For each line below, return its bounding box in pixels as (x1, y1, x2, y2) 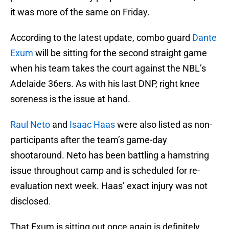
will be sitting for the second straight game (33, 48, 207, 59)
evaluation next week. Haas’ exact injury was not (10, 180, 208, 192)
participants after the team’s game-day (10, 134, 167, 146)
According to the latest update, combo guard (10, 32, 192, 43)
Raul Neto (10, 119, 50, 130)
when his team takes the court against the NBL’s (10, 63, 206, 74)
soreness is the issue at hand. (10, 94, 130, 105)
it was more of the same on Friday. (10, 7, 150, 18)
